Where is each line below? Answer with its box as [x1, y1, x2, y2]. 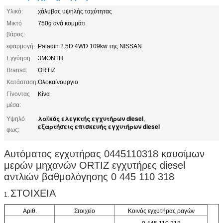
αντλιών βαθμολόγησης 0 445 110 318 [4, 171, 174, 182]
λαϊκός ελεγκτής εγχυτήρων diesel [38, 113, 143, 123]
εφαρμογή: [6, 42, 35, 50]
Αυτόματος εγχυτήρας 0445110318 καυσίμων [4, 148, 205, 159]
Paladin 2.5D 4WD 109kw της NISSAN [38, 42, 142, 50]
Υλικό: [6, 7, 23, 15]
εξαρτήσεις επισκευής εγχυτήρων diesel [38, 121, 160, 131]
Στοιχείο [74, 207, 95, 215]
